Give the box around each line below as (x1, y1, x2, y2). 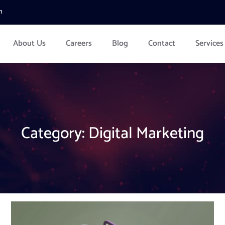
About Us (13, 37, 46, 51)
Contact (148, 37, 175, 51)
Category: (21, 120, 88, 147)
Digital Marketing (88, 120, 204, 147)
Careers (65, 37, 92, 51)
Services (195, 37, 223, 51)
